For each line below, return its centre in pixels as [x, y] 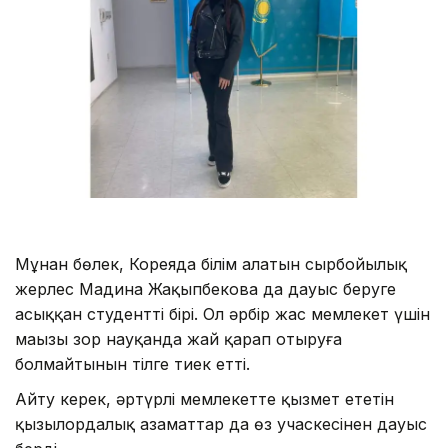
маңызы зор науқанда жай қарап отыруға [178, 338]
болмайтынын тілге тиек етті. [132, 363]
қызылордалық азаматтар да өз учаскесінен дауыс [221, 423]
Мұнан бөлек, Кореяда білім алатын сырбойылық [211, 263]
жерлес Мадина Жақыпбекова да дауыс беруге [205, 288]
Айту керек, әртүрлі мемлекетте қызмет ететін [204, 398]
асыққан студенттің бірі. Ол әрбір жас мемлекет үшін [222, 313]
